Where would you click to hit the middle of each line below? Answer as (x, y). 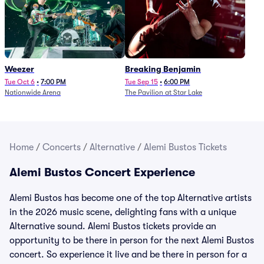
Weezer (19, 69)
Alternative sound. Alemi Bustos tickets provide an (113, 226)
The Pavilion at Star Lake (164, 93)
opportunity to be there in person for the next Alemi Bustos (132, 240)
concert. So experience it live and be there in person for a (128, 255)
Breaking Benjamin (163, 69)
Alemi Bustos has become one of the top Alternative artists (131, 198)
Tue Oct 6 (20, 82)
